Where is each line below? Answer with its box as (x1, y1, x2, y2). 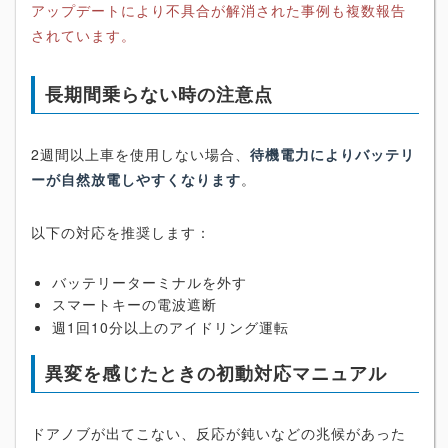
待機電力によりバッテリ (250, 143, 415, 164)
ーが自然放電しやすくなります (31, 168, 241, 189)
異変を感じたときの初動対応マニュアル (45, 359, 387, 386)
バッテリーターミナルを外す (52, 271, 247, 292)
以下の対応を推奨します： (31, 221, 211, 242)
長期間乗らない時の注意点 (45, 80, 273, 107)
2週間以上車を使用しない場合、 (31, 143, 250, 164)
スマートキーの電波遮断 (52, 294, 217, 315)
